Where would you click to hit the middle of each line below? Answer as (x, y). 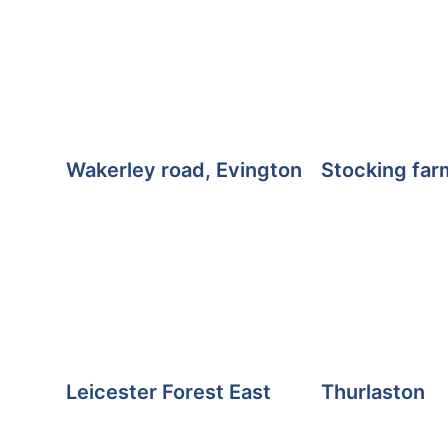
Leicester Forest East (168, 392)
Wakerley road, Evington (183, 170)
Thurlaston (373, 392)
